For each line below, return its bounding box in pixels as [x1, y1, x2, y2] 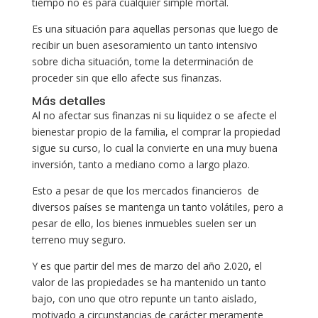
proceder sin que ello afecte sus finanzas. [31, 70, 221, 84]
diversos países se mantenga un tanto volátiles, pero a [31, 199, 283, 214]
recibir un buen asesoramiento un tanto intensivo [31, 38, 258, 52]
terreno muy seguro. [31, 232, 126, 246]
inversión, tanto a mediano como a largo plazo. [31, 157, 250, 171]
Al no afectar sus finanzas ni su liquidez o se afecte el [31, 108, 277, 122]
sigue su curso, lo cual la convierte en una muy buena [31, 141, 278, 155]
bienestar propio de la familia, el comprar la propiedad [31, 124, 280, 138]
